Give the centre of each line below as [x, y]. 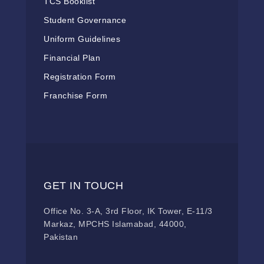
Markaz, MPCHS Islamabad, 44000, [115, 224]
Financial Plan [72, 58]
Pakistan [61, 237]
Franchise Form [75, 96]
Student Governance [85, 20]
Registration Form [80, 77]
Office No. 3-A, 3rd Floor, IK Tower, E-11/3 [128, 211]
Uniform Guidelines [82, 39]
